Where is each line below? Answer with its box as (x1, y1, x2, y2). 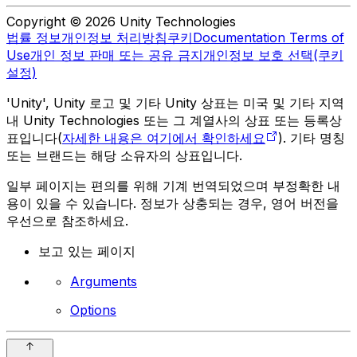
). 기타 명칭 (278, 129, 345, 146)
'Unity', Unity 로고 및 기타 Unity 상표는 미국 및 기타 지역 (6, 94, 344, 111)
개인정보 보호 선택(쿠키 (203, 46, 343, 63)
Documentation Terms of (193, 29, 344, 45)
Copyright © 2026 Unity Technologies (6, 13, 236, 29)
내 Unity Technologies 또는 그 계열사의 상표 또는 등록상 (6, 112, 342, 128)
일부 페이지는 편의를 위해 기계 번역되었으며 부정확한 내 (6, 177, 340, 194)
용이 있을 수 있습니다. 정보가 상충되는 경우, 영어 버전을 (6, 194, 339, 211)
